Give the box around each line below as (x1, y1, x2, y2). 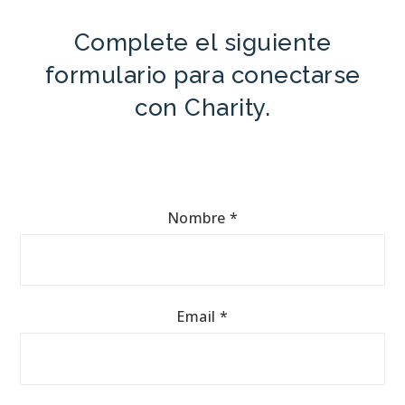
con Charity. (135, 93, 270, 121)
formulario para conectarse (44, 61, 361, 89)
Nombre (166, 207, 230, 228)
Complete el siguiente (73, 28, 332, 56)
